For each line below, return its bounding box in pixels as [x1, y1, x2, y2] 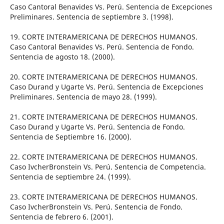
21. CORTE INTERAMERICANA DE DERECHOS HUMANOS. [9, 112, 197, 122]
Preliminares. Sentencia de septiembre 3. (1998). [9, 12, 173, 22]
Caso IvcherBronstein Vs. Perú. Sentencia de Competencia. [9, 162, 206, 172]
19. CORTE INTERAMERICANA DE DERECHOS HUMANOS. [9, 32, 197, 42]
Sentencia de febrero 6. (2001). [9, 212, 113, 222]
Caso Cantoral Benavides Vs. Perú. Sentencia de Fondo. [9, 42, 194, 52]
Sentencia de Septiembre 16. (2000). [9, 132, 131, 142]
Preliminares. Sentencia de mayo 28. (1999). [9, 92, 157, 102]
